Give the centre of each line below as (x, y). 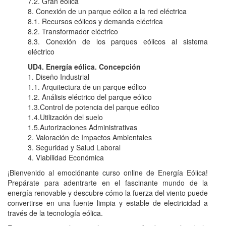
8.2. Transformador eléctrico (73, 32)
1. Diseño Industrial (59, 77)
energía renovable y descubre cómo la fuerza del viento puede (108, 193)
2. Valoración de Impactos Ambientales (90, 137)
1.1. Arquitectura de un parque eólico (87, 87)
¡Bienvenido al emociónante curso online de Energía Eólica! (108, 173)
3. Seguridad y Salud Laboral (74, 148)
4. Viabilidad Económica (66, 158)
